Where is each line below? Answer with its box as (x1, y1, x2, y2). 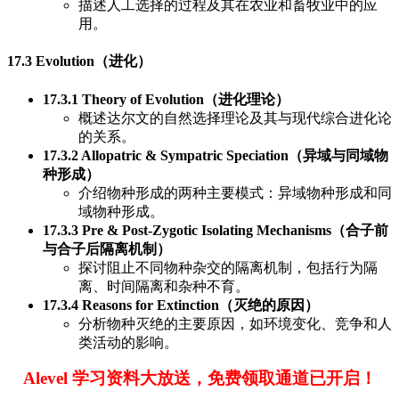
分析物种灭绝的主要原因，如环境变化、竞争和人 (78, 315, 392, 331)
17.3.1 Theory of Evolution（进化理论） (43, 91, 289, 107)
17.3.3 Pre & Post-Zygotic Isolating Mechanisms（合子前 (43, 222, 388, 238)
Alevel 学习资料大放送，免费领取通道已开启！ (22, 368, 377, 387)
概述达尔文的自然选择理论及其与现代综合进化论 (78, 110, 392, 126)
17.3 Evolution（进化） (7, 53, 151, 69)
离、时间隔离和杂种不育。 (78, 278, 249, 294)
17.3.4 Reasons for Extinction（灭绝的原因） (43, 297, 319, 313)
